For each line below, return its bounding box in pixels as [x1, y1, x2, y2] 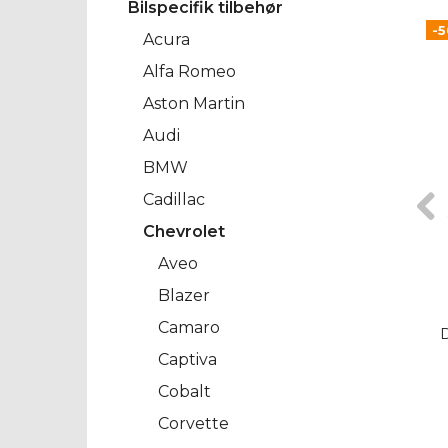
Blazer [158, 286, 210, 306]
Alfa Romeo [143, 62, 236, 82]
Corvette [158, 414, 229, 434]
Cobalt [158, 382, 211, 402]
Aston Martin [143, 94, 245, 114]
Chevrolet [143, 222, 225, 242]
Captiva [158, 350, 217, 370]
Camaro [158, 318, 220, 338]
